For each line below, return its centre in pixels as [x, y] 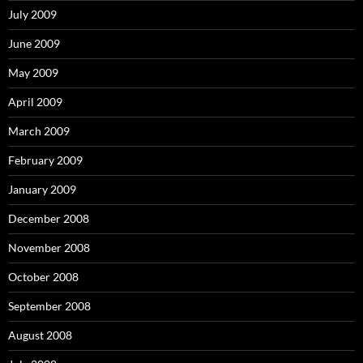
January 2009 [42, 190]
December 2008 [49, 219]
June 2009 [34, 44]
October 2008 [43, 277]
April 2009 [35, 102]
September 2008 [49, 306]
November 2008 [49, 248]
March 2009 [39, 131]
